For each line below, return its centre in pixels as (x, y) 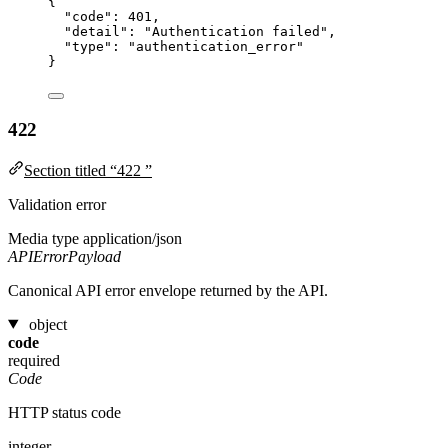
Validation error (57, 204)
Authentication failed (236, 32)
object (47, 324)
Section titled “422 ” (88, 170)
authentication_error (216, 47)
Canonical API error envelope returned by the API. (168, 290)
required (34, 360)
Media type (43, 238)
